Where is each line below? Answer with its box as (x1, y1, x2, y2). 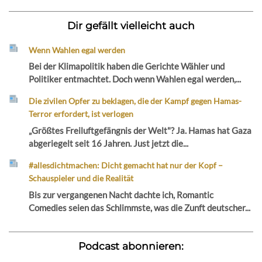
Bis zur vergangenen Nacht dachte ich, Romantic (29, 189, 214, 200)
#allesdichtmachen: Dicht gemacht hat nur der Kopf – (29, 160, 223, 170)
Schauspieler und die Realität (29, 173, 134, 183)
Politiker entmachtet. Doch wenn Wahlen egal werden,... (29, 74, 242, 85)
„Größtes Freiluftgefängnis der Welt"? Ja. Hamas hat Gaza (29, 125, 252, 136)
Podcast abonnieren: (78, 239, 184, 252)
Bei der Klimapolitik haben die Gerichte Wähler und (29, 61, 225, 72)
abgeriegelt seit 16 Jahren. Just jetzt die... (29, 137, 189, 149)
